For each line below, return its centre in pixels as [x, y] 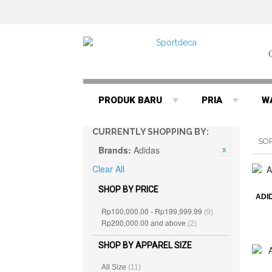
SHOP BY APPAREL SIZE [145, 245]
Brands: [115, 150]
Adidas [147, 150]
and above [168, 223]
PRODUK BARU [131, 100]
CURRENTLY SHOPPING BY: [151, 132]
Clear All [109, 169]
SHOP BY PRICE [129, 189]
